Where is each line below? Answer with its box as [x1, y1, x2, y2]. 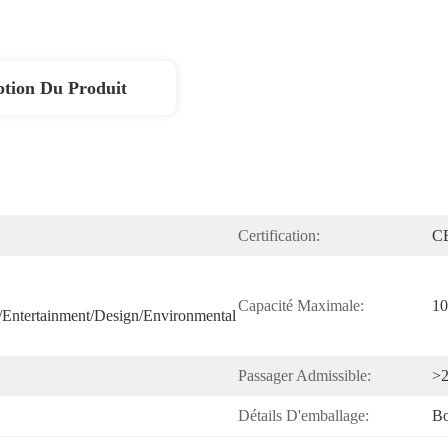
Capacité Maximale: [238, 297, 364, 314]
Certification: [238, 227, 320, 244]
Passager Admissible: [238, 367, 371, 384]
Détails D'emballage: [238, 407, 369, 424]
